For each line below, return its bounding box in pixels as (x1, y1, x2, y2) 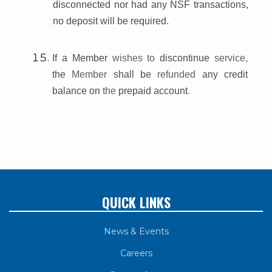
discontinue (160, 52, 215, 63)
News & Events (103, 225, 169, 237)
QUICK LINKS (101, 192, 171, 212)
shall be (113, 69, 158, 80)
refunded (157, 69, 202, 80)
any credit (202, 69, 248, 80)
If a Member (52, 52, 112, 63)
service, (214, 52, 248, 63)
